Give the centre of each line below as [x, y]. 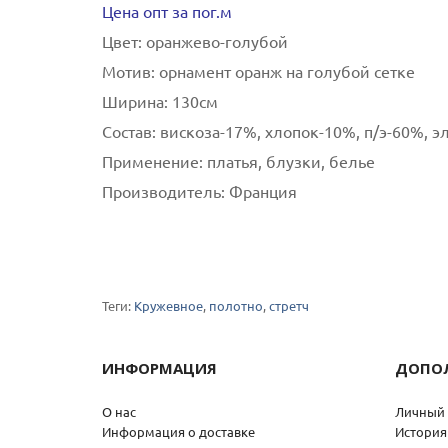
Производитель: [163, 190]
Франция [261, 190]
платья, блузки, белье [289, 160]
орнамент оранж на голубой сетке [285, 70]
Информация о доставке [178, 431]
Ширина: [135, 100]
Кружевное [168, 305]
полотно [236, 305]
